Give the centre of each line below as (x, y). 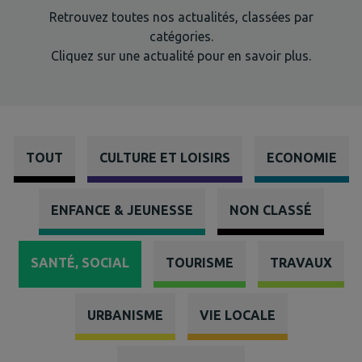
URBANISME (125, 315)
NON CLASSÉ (270, 210)
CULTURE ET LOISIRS (164, 158)
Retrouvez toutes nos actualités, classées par (181, 17)
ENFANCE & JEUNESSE (122, 210)
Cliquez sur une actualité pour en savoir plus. (181, 56)
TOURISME (199, 263)
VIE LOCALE (237, 315)
